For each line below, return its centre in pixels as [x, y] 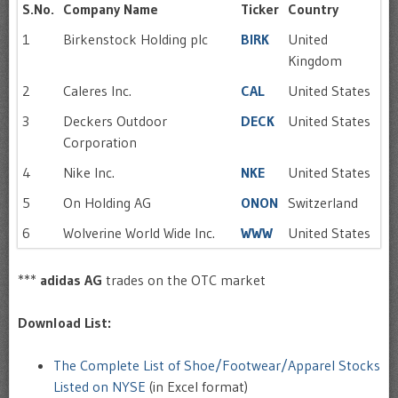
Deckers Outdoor [115, 121]
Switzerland [323, 203]
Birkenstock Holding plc [135, 39]
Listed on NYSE [99, 386]
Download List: [64, 322]
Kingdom [315, 60]
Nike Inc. [89, 172]
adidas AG [71, 280]
